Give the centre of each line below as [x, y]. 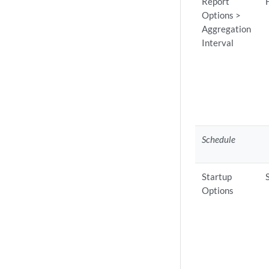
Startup [217, 177]
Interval [218, 43]
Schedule [219, 139]
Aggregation [227, 29]
